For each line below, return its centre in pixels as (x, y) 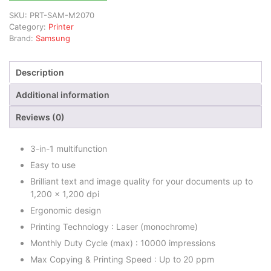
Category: (29, 27)
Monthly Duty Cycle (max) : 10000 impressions (123, 243)
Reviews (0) (40, 117)
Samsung (53, 38)
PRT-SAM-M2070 (62, 15)
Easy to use (53, 165)
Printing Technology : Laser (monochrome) (114, 226)
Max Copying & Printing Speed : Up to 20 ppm (122, 259)
